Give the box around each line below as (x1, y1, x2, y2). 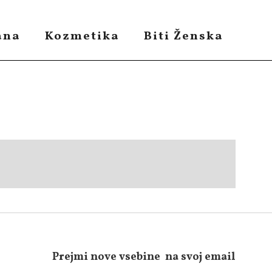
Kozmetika (45, 27, 120, 45)
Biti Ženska (144, 27, 223, 45)
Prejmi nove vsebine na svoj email (52, 250, 236, 265)
